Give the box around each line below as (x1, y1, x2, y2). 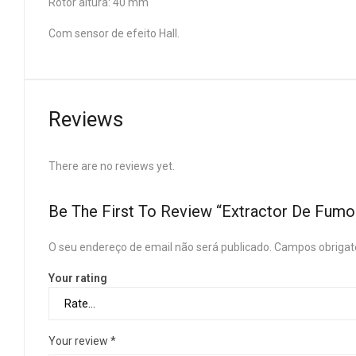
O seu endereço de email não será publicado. (48, 241, 272, 253)
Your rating (48, 272, 107, 285)
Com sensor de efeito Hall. (48, 27, 180, 40)
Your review (48, 335, 110, 347)
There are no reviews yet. (48, 160, 175, 172)
